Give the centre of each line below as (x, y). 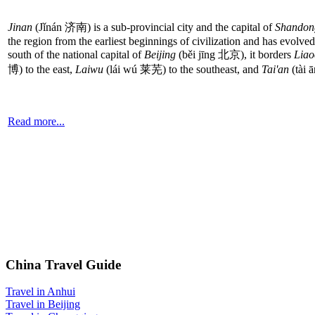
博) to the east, (41, 69)
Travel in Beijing (43, 304)
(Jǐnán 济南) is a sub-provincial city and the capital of (154, 27)
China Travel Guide (63, 264)
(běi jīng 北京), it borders (235, 54)
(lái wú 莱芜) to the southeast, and (182, 69)
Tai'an (275, 69)
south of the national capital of (76, 54)
